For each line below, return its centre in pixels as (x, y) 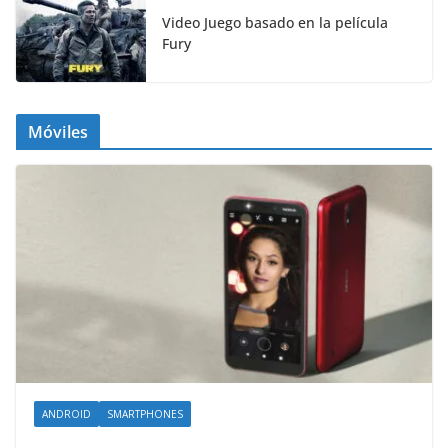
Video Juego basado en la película (275, 22)
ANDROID (66, 414)
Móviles (58, 131)
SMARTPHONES (145, 414)
